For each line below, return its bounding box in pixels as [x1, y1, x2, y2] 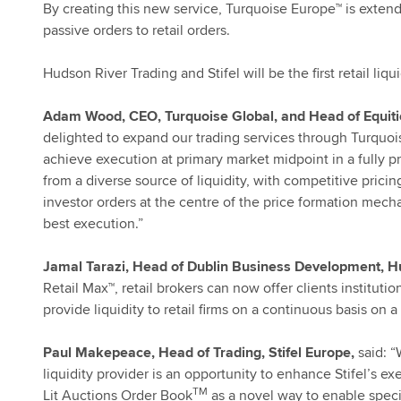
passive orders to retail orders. [43, 20, 230, 40]
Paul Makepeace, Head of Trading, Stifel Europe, [43, 342, 354, 363]
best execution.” [43, 213, 143, 234]
